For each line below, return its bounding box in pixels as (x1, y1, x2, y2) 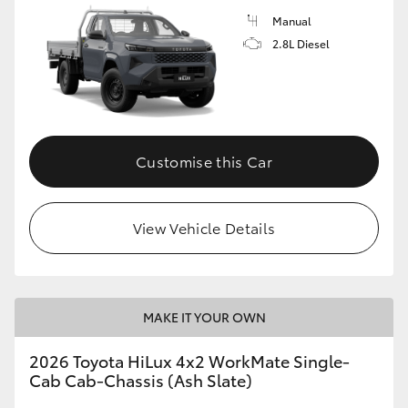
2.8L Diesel (272, 36, 330, 51)
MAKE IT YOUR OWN (142, 307, 266, 326)
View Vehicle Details (132, 216, 276, 238)
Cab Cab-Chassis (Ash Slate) (29, 367, 252, 392)
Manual (272, 13, 311, 28)
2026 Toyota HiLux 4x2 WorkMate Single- (29, 348, 350, 372)
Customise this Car (136, 149, 272, 171)
